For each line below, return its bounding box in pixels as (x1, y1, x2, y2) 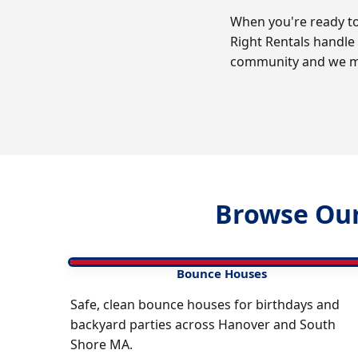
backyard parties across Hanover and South (70, 316, 336, 334)
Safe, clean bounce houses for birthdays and (70, 296, 340, 314)
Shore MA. (70, 336, 133, 354)
